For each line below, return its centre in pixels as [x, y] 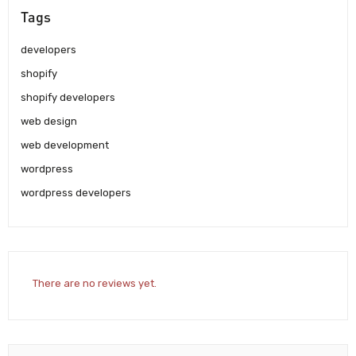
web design [49, 122]
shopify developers [68, 98]
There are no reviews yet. [95, 283]
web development [65, 145]
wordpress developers [76, 193]
